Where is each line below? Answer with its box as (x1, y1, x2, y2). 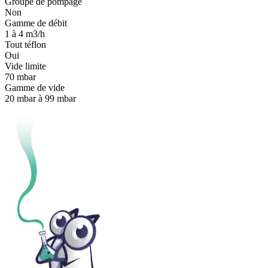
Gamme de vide (5, 82, 65, 93)
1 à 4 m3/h (5, 28, 45, 39)
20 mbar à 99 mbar (5, 93, 76, 103)
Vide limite (5, 60, 46, 71)
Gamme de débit (5, 17, 67, 28)
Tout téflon (5, 39, 46, 50)
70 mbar (5, 71, 36, 82)
